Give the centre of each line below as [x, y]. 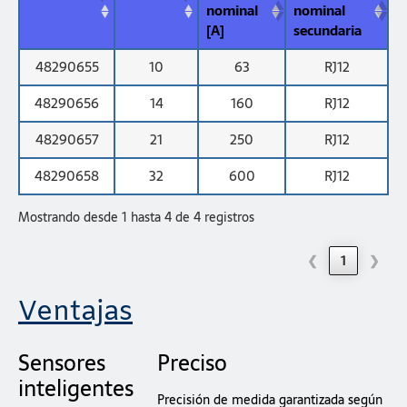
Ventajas [75, 313]
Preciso [192, 363]
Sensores [62, 363]
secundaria [328, 31]
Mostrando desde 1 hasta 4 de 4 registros [136, 218]
